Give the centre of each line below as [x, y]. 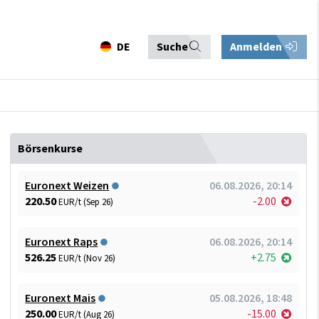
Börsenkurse [51, 148]
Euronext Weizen [67, 185]
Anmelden [257, 47]
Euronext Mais [61, 298]
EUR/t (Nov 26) [87, 258]
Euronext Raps [62, 242]
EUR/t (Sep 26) [86, 202]
